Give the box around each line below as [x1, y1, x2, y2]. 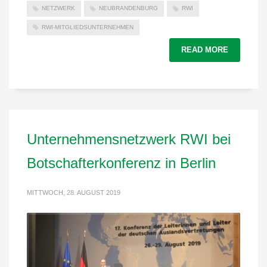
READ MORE [181, 45, 228, 55]
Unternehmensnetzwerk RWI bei [27, 131, 231, 148]
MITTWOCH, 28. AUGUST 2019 [27, 189, 120, 197]
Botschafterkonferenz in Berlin [27, 155, 216, 172]
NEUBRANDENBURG [99, 5, 158, 12]
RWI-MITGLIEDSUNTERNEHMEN [42, 23, 133, 30]
